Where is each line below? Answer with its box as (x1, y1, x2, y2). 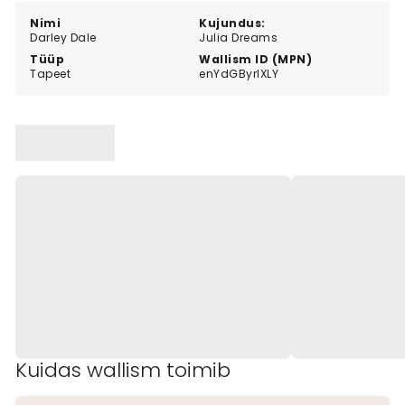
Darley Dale (30, 30, 97, 46)
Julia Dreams (199, 30, 278, 46)
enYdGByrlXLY (199, 66, 279, 82)
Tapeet (30, 66, 71, 82)
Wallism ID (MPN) (199, 52, 313, 68)
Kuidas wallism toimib (15, 356, 231, 385)
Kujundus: (199, 15, 266, 32)
